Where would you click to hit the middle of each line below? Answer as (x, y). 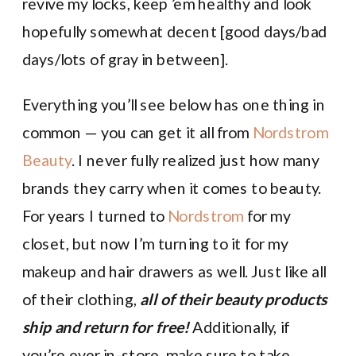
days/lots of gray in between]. (126, 58)
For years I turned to (95, 215)
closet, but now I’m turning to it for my (155, 243)
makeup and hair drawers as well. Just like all (174, 271)
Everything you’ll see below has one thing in (174, 104)
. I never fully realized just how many (195, 159)
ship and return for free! (106, 326)
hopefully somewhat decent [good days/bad (175, 31)
